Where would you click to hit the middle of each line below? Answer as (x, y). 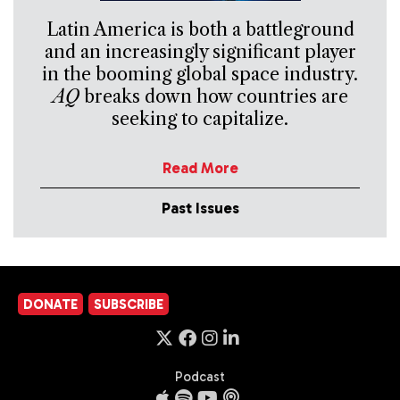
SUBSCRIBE (129, 305)
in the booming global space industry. (200, 75)
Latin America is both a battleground (200, 30)
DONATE (50, 305)
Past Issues (200, 208)
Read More (200, 168)
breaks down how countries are (213, 97)
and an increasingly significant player (200, 52)
